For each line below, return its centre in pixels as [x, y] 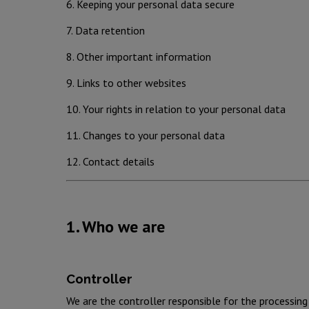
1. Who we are [116, 226]
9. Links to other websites [126, 82]
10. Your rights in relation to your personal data [176, 109]
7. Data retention [106, 30]
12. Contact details [110, 161]
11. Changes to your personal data [146, 135]
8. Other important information [139, 56]
